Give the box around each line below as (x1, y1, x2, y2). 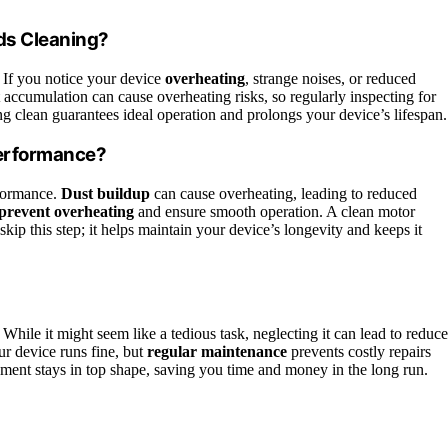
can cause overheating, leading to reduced (150, 184, 417, 202)
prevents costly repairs (287, 343, 431, 361)
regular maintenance (147, 343, 287, 361)
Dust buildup (61, 184, 150, 202)
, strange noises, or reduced (245, 70, 416, 88)
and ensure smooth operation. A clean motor (134, 202, 415, 220)
